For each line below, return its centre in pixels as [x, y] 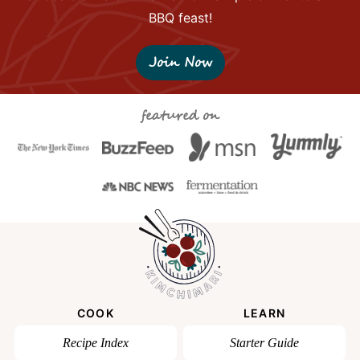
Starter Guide [265, 342]
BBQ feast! [180, 17]
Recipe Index [95, 342]
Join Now [180, 63]
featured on [180, 116]
